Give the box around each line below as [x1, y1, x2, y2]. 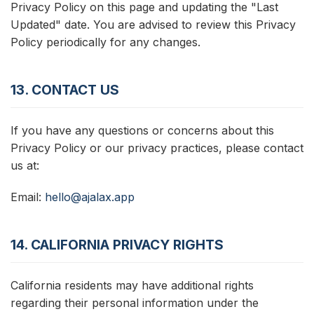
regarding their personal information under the [11, 296, 259, 310]
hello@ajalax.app [45, 190, 135, 204]
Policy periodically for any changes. [11, 35, 200, 49]
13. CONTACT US [11, 81, 119, 98]
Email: [11, 190, 45, 204]
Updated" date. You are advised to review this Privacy [11, 18, 296, 32]
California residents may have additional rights [11, 278, 254, 292]
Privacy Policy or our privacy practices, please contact [11, 141, 303, 155]
